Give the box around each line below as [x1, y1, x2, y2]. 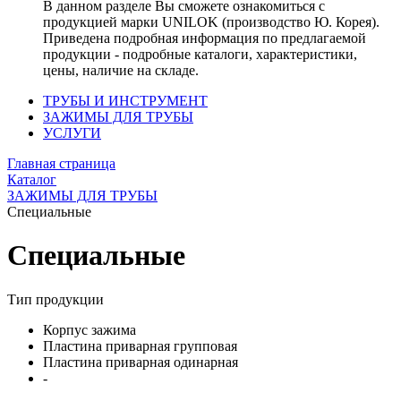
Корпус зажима [43, 321, 136, 337]
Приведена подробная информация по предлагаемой [43, 30, 366, 46]
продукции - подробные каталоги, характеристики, [43, 47, 357, 62]
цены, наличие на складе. [43, 63, 199, 78]
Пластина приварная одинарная [43, 354, 238, 370]
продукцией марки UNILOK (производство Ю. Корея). [43, 14, 380, 30]
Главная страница [7, 156, 115, 171]
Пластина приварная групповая [43, 337, 237, 354]
